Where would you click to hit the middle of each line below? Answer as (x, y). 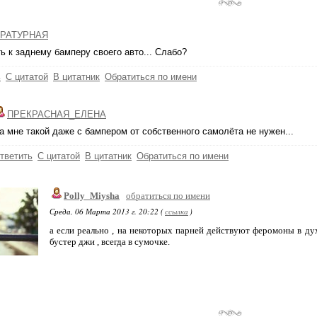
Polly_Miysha (92, 196)
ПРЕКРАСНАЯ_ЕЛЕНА (57, 114)
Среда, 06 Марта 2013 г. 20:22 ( (106, 211)
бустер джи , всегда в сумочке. (110, 242)
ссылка (177, 211)
